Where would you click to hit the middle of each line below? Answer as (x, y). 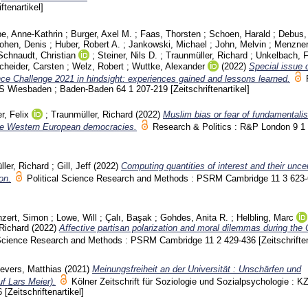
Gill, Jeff (74, 166)
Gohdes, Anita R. (194, 217)
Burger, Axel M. (101, 34)
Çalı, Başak (129, 217)
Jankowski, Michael (168, 44)
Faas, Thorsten (170, 34)
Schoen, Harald (240, 34)
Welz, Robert (98, 66)
